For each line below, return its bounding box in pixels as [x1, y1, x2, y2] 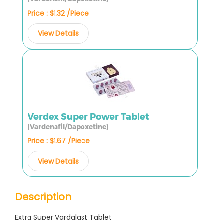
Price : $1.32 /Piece [27, 8, 89, 18]
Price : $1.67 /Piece [27, 136, 90, 146]
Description [15, 190, 71, 204]
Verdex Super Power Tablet [27, 111, 149, 122]
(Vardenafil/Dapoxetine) [27, 122, 109, 131]
